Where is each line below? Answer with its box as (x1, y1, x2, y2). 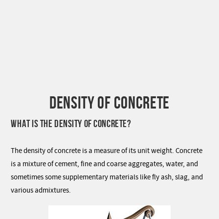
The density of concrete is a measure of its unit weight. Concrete (11, 146, 203, 155)
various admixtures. (11, 186, 71, 195)
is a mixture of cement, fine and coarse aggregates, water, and (11, 159, 198, 169)
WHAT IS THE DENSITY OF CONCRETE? (11, 118, 131, 129)
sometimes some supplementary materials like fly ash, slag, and (11, 173, 203, 182)
